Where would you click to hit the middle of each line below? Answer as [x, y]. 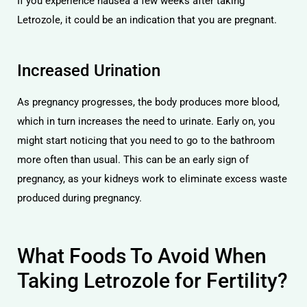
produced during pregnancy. [79, 198]
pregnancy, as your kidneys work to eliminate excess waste [152, 179]
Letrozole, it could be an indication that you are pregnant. [147, 20]
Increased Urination [89, 71]
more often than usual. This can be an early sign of [133, 160]
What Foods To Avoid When [142, 256]
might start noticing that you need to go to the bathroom [146, 140]
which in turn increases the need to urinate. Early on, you [146, 121]
